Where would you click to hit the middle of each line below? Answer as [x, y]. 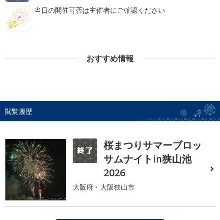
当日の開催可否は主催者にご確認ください [100, 10]
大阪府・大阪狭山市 [104, 187]
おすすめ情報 [110, 58]
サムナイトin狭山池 [148, 159]
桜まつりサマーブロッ [153, 145]
